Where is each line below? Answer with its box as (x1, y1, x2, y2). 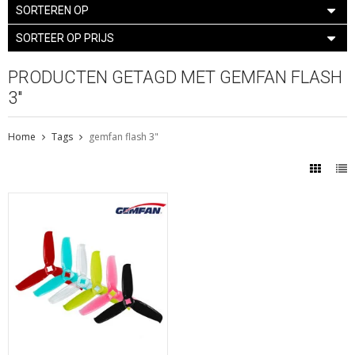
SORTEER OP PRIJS (16, 31, 114, 44)
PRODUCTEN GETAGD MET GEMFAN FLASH (8, 67, 342, 87)
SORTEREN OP (16, 3, 89, 17)
